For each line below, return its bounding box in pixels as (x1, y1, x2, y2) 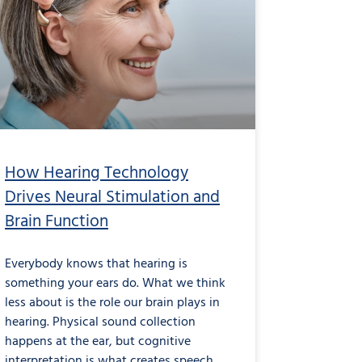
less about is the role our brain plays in (5, 293, 220, 314)
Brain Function (5, 208, 108, 236)
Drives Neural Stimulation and (5, 184, 220, 212)
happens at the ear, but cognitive (5, 331, 191, 353)
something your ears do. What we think (5, 273, 225, 295)
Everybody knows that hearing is (5, 254, 187, 276)
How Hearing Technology (5, 160, 188, 187)
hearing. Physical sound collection (5, 312, 196, 334)
